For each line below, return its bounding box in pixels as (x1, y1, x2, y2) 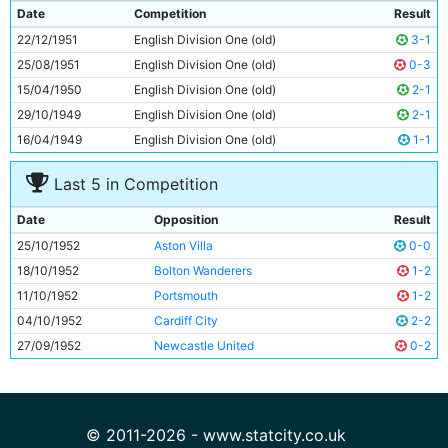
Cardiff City (154, 313, 218, 328)
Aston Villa (154, 238, 213, 253)
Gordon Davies (70, 23, 153, 38)
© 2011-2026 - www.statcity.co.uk (86, 425, 346, 445)
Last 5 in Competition (49, 174, 218, 194)
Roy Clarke (70, 48, 132, 63)
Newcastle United (154, 338, 254, 353)
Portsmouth (154, 288, 218, 303)
